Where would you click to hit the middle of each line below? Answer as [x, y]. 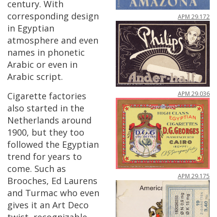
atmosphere [33, 40]
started [42, 108]
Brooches [27, 181]
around [77, 120]
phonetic [66, 52]
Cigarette [27, 96]
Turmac [41, 193]
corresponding [38, 16]
